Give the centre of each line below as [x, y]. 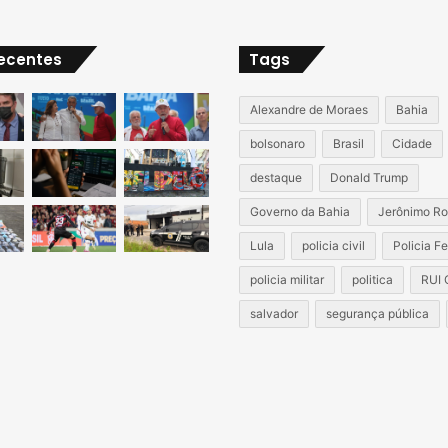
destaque [276, 177]
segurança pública [377, 313]
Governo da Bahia [300, 211]
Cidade [412, 143]
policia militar [287, 279]
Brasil [348, 143]
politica [372, 279]
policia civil [333, 245]
